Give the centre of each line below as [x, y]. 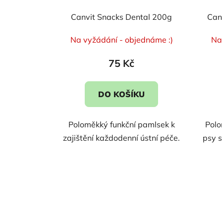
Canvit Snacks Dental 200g [122, 17]
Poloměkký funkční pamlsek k [121, 124]
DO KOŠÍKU [122, 94]
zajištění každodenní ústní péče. [122, 138]
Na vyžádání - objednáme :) [121, 39]
